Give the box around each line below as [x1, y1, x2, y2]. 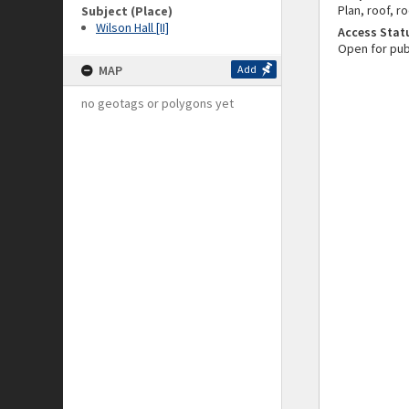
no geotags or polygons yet [81, 95, 234, 111]
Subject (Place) [81, 3, 173, 19]
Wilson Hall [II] [96, 19, 169, 36]
